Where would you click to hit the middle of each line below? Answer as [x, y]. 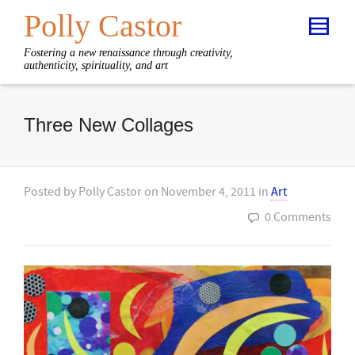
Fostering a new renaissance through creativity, [128, 53]
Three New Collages [109, 125]
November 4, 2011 [208, 192]
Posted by [51, 192]
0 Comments [298, 217]
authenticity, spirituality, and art [96, 65]
